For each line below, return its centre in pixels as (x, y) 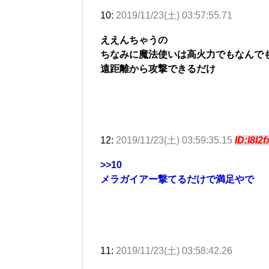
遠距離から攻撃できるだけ (158, 68)
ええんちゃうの (134, 40)
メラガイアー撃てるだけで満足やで (177, 179)
